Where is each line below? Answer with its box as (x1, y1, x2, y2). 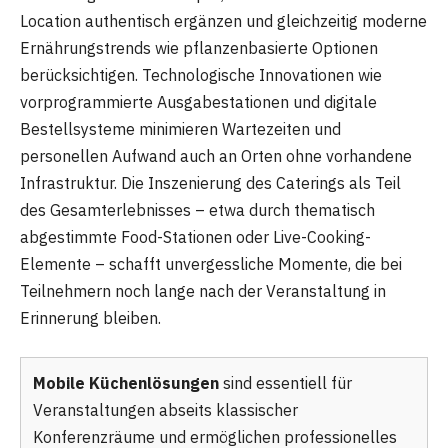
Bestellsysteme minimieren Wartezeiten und (20, 119, 341, 140)
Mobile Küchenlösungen (33, 372, 219, 393)
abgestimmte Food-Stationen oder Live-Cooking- (20, 227, 371, 248)
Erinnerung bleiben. (20, 308, 161, 329)
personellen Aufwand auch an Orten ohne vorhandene (20, 146, 412, 167)
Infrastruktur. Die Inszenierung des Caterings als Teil (20, 173, 401, 194)
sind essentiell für (219, 372, 352, 393)
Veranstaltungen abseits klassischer (33, 399, 298, 420)
